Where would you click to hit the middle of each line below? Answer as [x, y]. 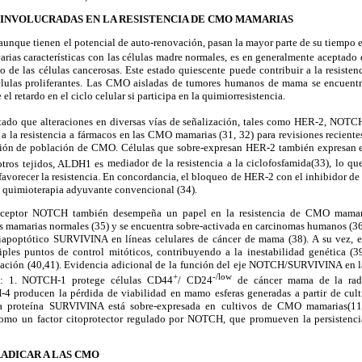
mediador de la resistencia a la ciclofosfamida [208, 163]
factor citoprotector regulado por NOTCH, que [139, 319]
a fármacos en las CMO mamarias [143, 135]
